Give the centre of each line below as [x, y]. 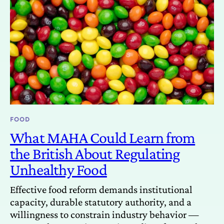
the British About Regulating [95, 153]
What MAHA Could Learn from [103, 137]
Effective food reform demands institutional [101, 189]
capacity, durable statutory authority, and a [101, 202]
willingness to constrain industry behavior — [104, 214]
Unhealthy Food [58, 169]
